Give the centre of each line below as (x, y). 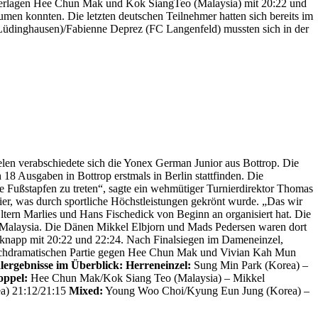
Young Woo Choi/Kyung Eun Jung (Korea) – (206, 291)
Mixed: (86, 291)
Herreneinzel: (158, 265)
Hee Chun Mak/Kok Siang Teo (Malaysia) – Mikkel (146, 278)
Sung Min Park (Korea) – (250, 265)
